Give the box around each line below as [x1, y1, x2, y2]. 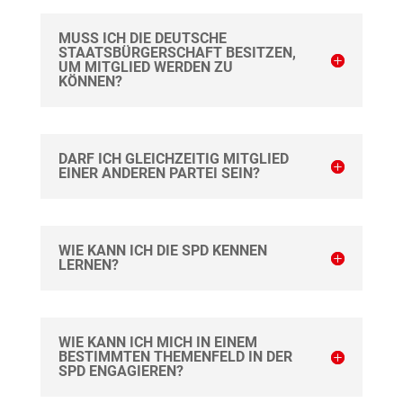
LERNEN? [58, 256, 119, 274]
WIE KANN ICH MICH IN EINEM [58, 334, 257, 352]
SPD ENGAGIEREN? [58, 363, 184, 381]
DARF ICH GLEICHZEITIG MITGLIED [58, 150, 289, 168]
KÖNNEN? [58, 73, 122, 91]
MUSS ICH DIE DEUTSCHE [58, 30, 227, 48]
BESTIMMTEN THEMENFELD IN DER [58, 348, 292, 366]
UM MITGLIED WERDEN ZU [58, 58, 233, 76]
